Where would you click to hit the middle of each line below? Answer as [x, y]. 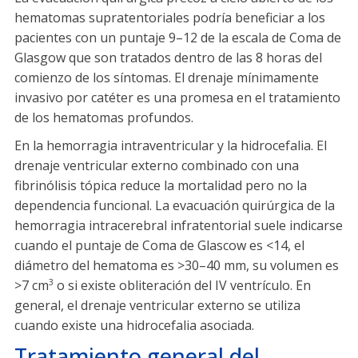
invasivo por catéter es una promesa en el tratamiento [177, 98]
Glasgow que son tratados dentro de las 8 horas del [168, 58]
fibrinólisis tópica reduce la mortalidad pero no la [161, 186]
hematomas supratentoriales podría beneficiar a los [170, 18]
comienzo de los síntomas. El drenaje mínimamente [167, 78]
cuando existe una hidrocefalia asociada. [134, 326]
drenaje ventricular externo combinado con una [157, 166]
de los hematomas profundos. [104, 118]
